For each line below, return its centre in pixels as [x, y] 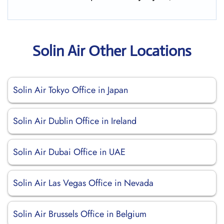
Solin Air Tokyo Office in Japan [70, 90]
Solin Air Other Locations [112, 51]
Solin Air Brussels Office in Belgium [80, 214]
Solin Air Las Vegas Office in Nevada [83, 183]
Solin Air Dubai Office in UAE [69, 152]
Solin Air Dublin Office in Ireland [75, 121]
